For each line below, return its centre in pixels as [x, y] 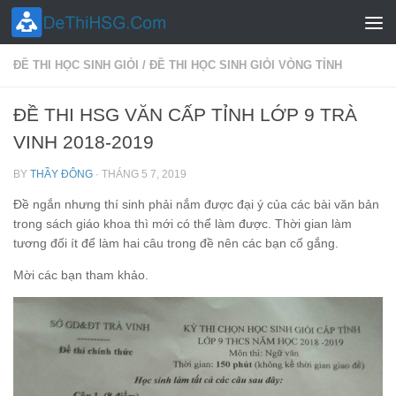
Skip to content [71, 24]
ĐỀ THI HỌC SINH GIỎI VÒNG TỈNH [246, 65]
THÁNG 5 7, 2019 [144, 174]
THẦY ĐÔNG [61, 174]
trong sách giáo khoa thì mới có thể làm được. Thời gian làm [183, 224]
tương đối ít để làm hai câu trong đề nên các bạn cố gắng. [176, 244]
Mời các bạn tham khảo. [81, 275]
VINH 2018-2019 [84, 142]
